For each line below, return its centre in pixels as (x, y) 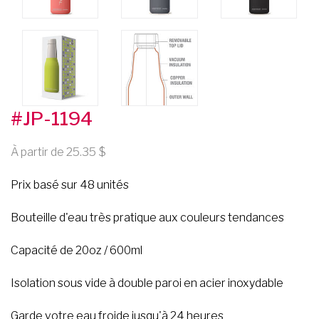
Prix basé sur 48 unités (70, 184)
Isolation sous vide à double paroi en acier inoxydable (147, 283)
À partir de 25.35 (53, 152)
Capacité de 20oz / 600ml (77, 250)
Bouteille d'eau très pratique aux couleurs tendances (147, 217)
